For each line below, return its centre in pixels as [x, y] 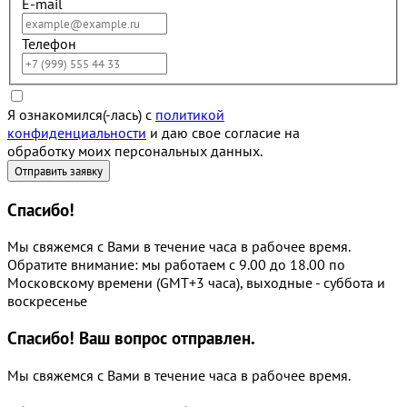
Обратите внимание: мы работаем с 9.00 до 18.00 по [176, 265]
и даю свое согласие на [223, 133]
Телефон [49, 44]
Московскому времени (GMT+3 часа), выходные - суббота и [196, 283]
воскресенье [47, 301]
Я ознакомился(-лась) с [81, 114]
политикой [190, 114]
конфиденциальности [77, 133]
